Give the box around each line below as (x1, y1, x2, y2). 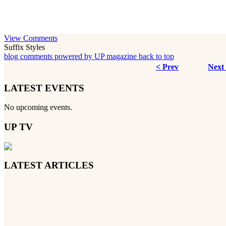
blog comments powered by (4, 52, 94, 61)
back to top (139, 52, 174, 61)
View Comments (4, 34, 58, 42)
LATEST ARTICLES (4, 159, 94, 171)
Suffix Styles (4, 43, 45, 51)
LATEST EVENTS (4, 82, 84, 93)
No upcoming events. (4, 103, 72, 112)
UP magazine (94, 52, 137, 61)
